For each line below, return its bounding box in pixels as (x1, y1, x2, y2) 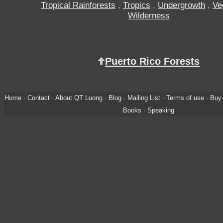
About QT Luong (55, 94, 103, 102)
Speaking (147, 106, 174, 114)
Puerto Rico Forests (105, 56, 200, 67)
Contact (27, 94, 50, 102)
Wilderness (127, 10, 170, 21)
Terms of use (166, 94, 204, 102)
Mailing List (127, 94, 160, 102)
